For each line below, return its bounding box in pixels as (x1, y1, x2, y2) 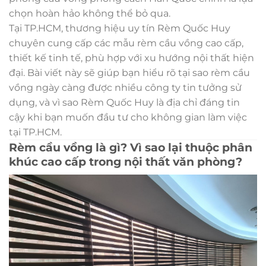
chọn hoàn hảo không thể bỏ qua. (9, 8, 170, 19)
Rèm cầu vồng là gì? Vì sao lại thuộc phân (9, 140, 252, 154)
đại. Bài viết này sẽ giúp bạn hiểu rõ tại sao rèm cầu (9, 67, 250, 78)
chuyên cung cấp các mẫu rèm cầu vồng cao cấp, (9, 37, 243, 49)
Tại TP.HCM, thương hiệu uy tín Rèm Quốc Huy (9, 23, 230, 34)
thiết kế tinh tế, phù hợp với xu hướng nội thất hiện (9, 52, 254, 64)
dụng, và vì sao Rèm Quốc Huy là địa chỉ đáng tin (9, 97, 240, 108)
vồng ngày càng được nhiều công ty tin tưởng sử (9, 82, 242, 93)
